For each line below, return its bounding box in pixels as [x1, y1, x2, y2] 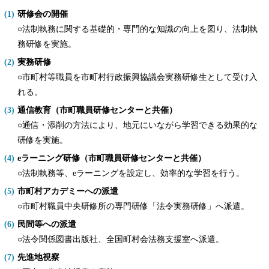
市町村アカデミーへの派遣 [17, 186, 118, 196]
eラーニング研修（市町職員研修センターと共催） [17, 153, 206, 163]
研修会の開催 [17, 9, 68, 19]
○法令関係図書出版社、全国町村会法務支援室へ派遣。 [17, 234, 224, 244]
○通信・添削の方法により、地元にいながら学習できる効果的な [17, 120, 258, 130]
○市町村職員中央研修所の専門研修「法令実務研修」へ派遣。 [17, 201, 249, 211]
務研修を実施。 [17, 39, 76, 49]
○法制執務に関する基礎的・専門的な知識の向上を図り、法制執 [17, 24, 258, 34]
